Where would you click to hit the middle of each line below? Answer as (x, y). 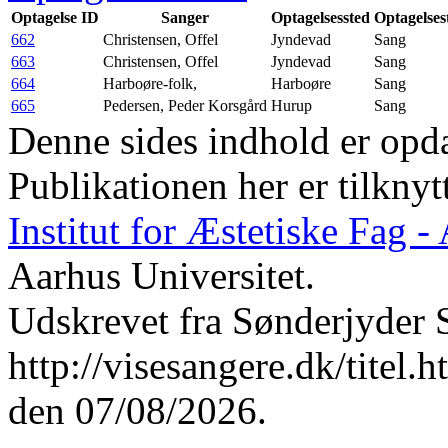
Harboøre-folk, (150, 83)
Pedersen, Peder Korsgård (185, 105)
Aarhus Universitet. (161, 275)
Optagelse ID (55, 17)
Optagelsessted (320, 17)
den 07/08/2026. (137, 410)
